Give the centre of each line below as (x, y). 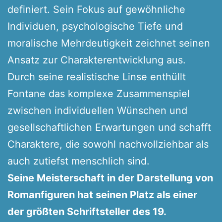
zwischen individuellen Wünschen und (97, 110)
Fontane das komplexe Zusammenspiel (99, 93)
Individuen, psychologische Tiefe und (95, 26)
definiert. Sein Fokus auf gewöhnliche (96, 9)
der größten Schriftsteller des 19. (87, 211)
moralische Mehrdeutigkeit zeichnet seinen (109, 43)
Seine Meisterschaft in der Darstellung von (110, 178)
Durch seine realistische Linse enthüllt (97, 77)
